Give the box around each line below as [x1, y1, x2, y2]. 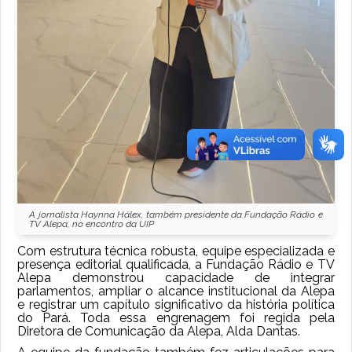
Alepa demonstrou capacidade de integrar [17, 269, 335, 285]
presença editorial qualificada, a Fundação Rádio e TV [17, 256, 335, 272]
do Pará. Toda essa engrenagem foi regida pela [17, 310, 335, 325]
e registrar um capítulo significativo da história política [17, 296, 335, 312]
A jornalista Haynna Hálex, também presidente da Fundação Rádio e [29, 209, 323, 221]
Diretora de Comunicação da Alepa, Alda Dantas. [17, 323, 301, 339]
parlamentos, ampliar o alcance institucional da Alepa [17, 283, 335, 299]
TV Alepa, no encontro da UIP [29, 218, 155, 230]
